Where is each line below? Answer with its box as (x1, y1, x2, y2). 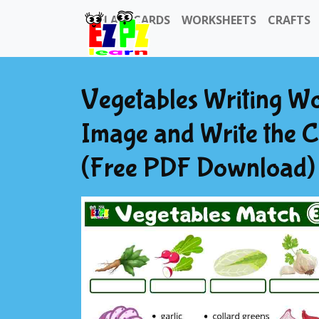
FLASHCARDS (98, 12, 170, 28)
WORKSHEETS (182, 12, 256, 28)
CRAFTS (268, 12, 310, 28)
